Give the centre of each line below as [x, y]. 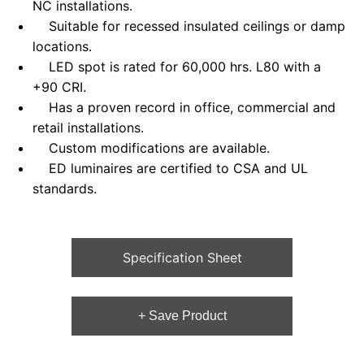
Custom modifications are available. [151, 148]
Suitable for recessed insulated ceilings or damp [189, 26]
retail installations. [88, 128]
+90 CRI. [59, 87]
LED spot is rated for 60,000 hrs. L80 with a [177, 67]
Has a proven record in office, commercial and [184, 108]
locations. [62, 47]
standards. [65, 189]
